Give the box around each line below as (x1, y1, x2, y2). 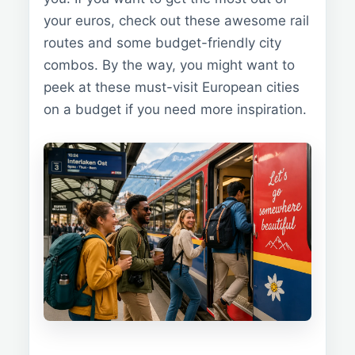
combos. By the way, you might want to (44, 56, 295, 73)
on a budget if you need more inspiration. (44, 101, 307, 117)
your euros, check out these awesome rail (44, 12, 309, 29)
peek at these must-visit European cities (44, 78, 300, 95)
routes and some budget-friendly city (44, 34, 281, 51)
